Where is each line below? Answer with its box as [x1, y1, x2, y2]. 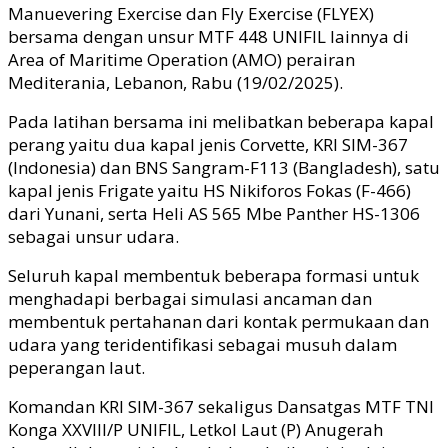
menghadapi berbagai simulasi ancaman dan [8, 286, 372, 310]
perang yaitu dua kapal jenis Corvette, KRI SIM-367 [8, 132, 408, 156]
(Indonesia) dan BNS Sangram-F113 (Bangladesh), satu [8, 155, 440, 179]
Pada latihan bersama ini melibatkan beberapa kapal [8, 109, 434, 133]
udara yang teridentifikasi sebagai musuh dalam [8, 332, 397, 356]
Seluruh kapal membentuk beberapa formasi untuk [8, 263, 419, 287]
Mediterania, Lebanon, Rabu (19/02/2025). [8, 70, 343, 94]
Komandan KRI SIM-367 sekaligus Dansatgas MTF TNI [8, 394, 434, 418]
